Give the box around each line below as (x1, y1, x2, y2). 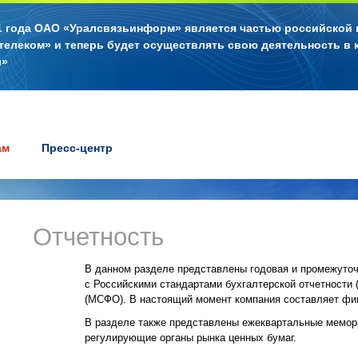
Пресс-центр (42, 141, 113, 154)
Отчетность (33, 223, 165, 251)
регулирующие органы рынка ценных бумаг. (85, 332, 296, 344)
